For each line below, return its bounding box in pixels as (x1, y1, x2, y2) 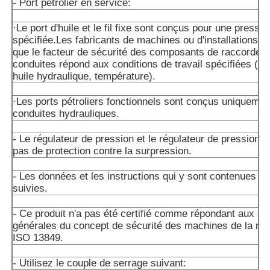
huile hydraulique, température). (13, 71, 156, 83)
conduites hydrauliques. (13, 108, 120, 120)
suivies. (13, 183, 48, 195)
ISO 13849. (13, 232, 64, 244)
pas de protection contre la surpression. (13, 145, 192, 157)
